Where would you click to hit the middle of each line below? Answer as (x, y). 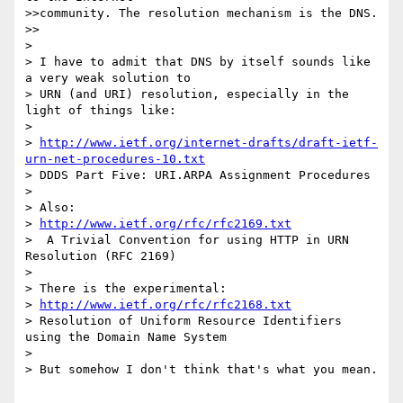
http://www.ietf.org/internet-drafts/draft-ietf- (209, 143)
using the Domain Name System (126, 337)
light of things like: (101, 111)
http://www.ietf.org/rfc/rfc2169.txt (166, 224)
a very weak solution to (108, 78)
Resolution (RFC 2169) (101, 256)
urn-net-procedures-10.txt (115, 159)
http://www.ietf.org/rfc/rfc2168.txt (166, 305)
